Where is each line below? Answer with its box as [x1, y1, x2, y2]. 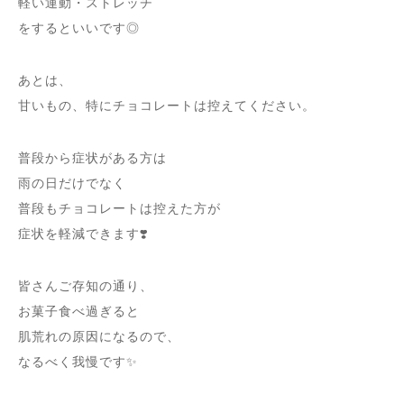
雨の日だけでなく [18, 176, 126, 190]
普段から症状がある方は [18, 151, 167, 165]
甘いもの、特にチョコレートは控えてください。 [18, 98, 316, 113]
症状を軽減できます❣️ [18, 226, 149, 241]
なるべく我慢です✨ [18, 354, 138, 369]
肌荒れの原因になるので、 [18, 329, 180, 344]
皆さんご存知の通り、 [18, 279, 153, 293]
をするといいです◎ [18, 21, 140, 35]
